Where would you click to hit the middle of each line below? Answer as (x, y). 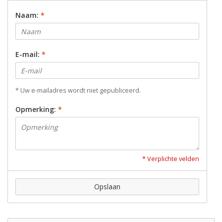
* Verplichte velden (171, 159)
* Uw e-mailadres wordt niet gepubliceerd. (78, 91)
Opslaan (107, 187)
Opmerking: (37, 110)
